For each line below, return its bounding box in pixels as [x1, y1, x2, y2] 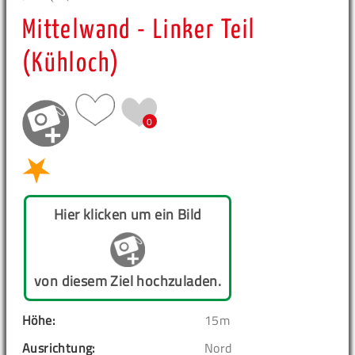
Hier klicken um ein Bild [53, 204, 202, 226]
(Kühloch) [22, 51, 120, 77]
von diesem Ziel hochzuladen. [34, 270, 222, 292]
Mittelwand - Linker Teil [22, 17, 256, 44]
